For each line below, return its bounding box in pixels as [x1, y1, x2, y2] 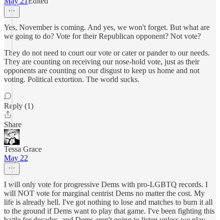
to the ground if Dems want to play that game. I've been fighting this [4, 207, 215, 215]
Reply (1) [4, 102, 33, 110]
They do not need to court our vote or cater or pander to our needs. [4, 49, 210, 57]
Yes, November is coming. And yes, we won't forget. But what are [4, 23, 210, 31]
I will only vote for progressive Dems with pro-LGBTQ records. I [4, 180, 208, 189]
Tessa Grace [4, 145, 42, 153]
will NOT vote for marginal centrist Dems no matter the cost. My [4, 189, 205, 197]
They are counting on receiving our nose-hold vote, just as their [4, 57, 199, 66]
